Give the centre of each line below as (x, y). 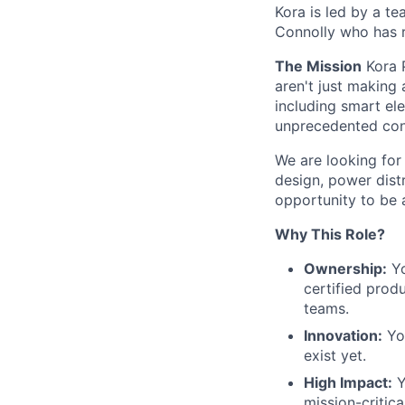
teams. (326, 308)
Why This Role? (330, 234)
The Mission (318, 66)
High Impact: (348, 382)
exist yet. (335, 355)
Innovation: (343, 335)
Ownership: (345, 268)
